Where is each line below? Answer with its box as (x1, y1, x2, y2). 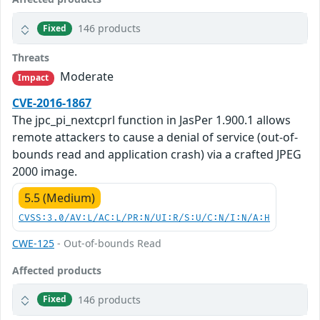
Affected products (12, 263, 101, 277)
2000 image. (12, 163, 77, 179)
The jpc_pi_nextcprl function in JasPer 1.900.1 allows (12, 111, 291, 128)
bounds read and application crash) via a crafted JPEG (12, 146, 301, 162)
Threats (12, 51, 49, 65)
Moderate (57, 69, 114, 85)
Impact (17, 71, 49, 84)
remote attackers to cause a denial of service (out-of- (12, 129, 298, 145)
